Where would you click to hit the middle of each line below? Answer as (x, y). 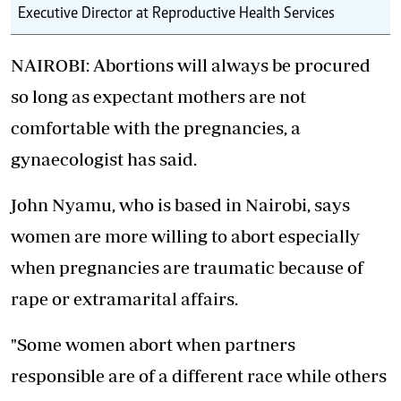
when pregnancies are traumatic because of (187, 268)
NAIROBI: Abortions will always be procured (191, 65)
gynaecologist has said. (104, 159)
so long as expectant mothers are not (158, 97)
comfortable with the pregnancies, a (156, 128)
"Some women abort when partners (153, 345)
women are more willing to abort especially (185, 236)
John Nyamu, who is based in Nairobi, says (180, 205)
